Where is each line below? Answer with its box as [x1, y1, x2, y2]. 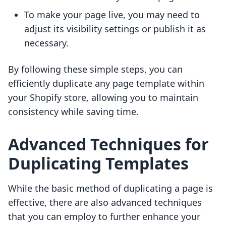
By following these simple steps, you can [8, 63, 183, 76]
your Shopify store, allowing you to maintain [8, 91, 198, 104]
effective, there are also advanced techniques [8, 196, 202, 209]
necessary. [24, 37, 69, 49]
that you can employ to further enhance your [8, 210, 200, 223]
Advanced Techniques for [8, 133, 209, 155]
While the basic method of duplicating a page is [8, 182, 213, 195]
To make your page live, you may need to [24, 9, 200, 21]
